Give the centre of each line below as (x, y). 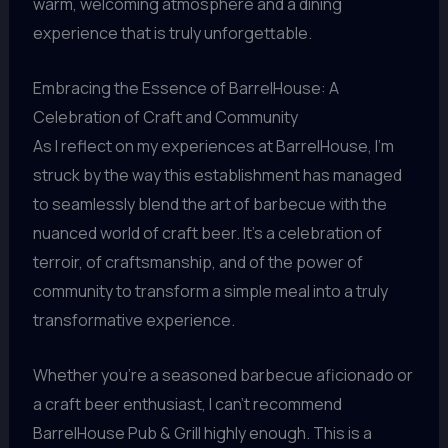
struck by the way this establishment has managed (217, 175)
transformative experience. (133, 320)
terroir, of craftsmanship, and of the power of (197, 262)
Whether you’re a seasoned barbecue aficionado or (222, 374)
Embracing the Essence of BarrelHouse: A (185, 88)
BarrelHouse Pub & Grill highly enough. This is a (202, 432)
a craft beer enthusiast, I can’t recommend (187, 403)
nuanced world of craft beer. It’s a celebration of (207, 233)
